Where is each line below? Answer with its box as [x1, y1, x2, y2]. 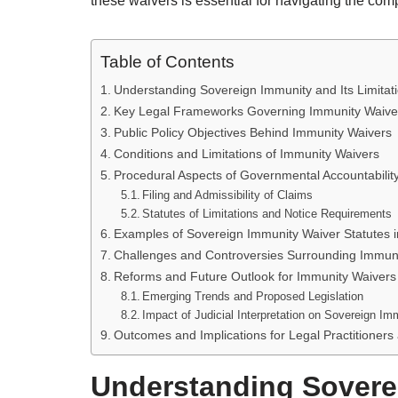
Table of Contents [100, 52, 235, 72]
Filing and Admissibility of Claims [142, 188, 314, 202]
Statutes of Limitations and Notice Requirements [142, 207, 393, 220]
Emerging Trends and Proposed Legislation [142, 290, 364, 303]
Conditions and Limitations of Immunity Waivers [113, 147, 379, 161]
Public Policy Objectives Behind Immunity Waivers [113, 125, 392, 139]
